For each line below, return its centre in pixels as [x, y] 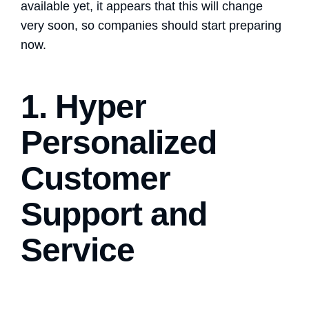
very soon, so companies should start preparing [151, 25]
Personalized [119, 142]
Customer [96, 178]
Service [78, 250]
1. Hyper [84, 106]
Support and [114, 214]
